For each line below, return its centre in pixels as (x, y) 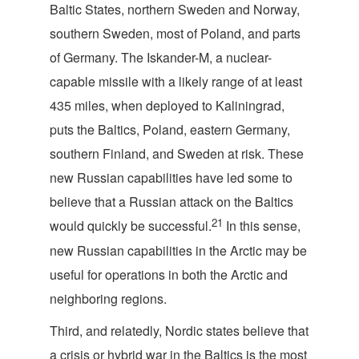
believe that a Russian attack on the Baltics (171, 202)
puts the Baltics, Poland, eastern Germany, (170, 129)
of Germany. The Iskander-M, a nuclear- (161, 57)
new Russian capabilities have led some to (171, 177)
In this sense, (262, 226)
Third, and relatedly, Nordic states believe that (179, 331)
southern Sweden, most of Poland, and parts (175, 33)
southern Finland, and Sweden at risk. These (177, 153)
